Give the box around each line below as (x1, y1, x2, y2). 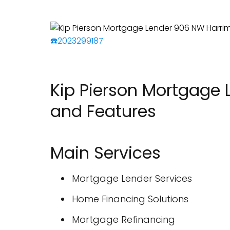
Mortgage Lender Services (72, 172, 192, 185)
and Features (50, 100, 156, 123)
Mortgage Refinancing (72, 213, 175, 226)
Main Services (50, 141, 161, 164)
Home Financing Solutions (72, 193, 188, 205)
